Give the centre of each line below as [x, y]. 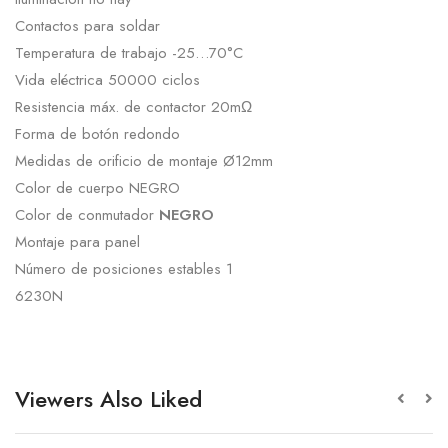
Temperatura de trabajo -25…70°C [129, 52]
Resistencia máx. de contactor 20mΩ [133, 106]
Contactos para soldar [87, 25]
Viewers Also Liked [108, 398]
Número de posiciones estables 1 [124, 268]
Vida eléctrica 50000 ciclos [107, 79]
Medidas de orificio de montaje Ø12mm [144, 160]
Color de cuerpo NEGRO [97, 187]
